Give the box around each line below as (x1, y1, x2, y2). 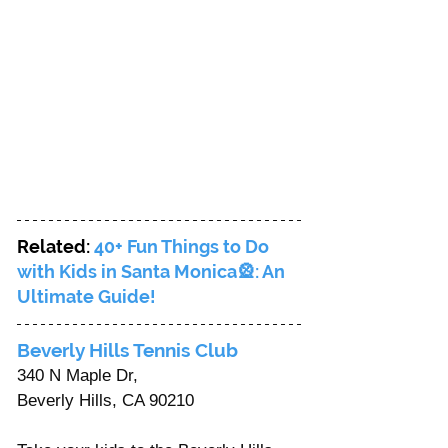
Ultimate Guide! (17, 285, 156, 307)
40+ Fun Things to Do (94, 235, 273, 257)
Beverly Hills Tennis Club (17, 338, 243, 361)
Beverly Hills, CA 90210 (17, 390, 199, 410)
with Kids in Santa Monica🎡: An (17, 260, 289, 282)
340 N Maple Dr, (17, 365, 143, 385)
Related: (17, 235, 94, 257)
